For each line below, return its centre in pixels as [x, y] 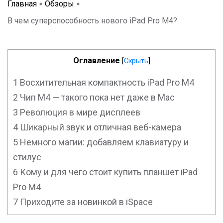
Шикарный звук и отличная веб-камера [101, 127]
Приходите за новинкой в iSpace [86, 202]
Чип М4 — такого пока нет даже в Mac [97, 98]
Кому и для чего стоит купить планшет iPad [108, 172]
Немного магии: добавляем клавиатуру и [103, 142]
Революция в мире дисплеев [80, 112]
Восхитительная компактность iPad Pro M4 [107, 83]
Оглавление [96, 61]
